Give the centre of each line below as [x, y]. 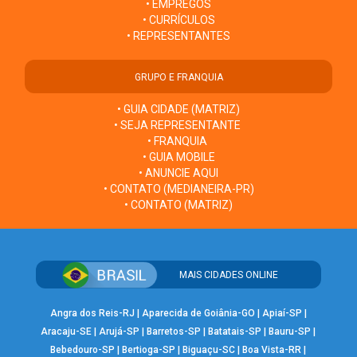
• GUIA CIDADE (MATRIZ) [178, 109]
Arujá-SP [120, 331]
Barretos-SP [174, 331]
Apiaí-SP [282, 313]
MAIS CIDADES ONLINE [229, 275]
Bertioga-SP [149, 349]
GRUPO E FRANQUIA [178, 77]
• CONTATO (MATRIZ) [178, 204]
